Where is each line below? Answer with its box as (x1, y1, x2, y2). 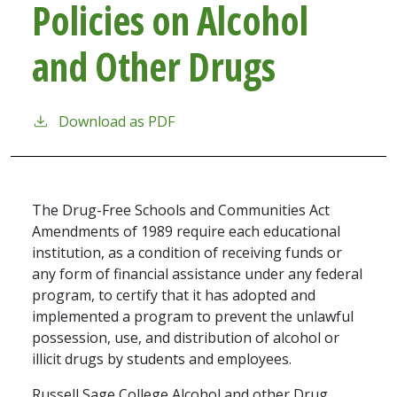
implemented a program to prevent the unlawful (32, 307, 354, 327)
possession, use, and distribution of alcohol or (32, 328, 339, 348)
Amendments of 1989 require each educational (32, 222, 340, 242)
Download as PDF (58, 112, 175, 132)
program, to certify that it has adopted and (32, 285, 315, 306)
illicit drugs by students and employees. (32, 349, 292, 370)
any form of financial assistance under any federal (32, 264, 362, 284)
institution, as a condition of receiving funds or (32, 243, 342, 263)
